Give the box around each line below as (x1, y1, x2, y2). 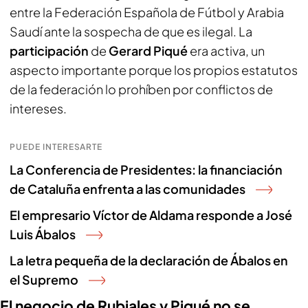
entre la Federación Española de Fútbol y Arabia (10, 4, 284, 20)
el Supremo (10, 272, 78, 287)
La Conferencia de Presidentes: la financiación (10, 162, 283, 177)
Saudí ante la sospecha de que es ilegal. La (10, 23, 252, 39)
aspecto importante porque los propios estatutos (10, 62, 298, 78)
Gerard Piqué (109, 43, 190, 58)
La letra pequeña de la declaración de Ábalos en (10, 252, 288, 268)
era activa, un (190, 43, 265, 58)
